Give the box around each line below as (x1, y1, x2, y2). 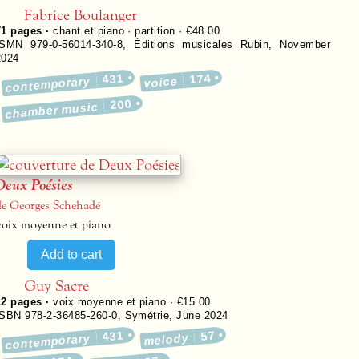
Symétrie (124, 309, 170, 321)
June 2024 (176, 309, 228, 321)
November (280, 38, 330, 50)
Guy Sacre (24, 276, 89, 296)
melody (143, 330, 189, 348)
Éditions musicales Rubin (134, 38, 269, 50)
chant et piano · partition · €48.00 (53, 25, 220, 37)
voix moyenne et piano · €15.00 (53, 296, 211, 308)
